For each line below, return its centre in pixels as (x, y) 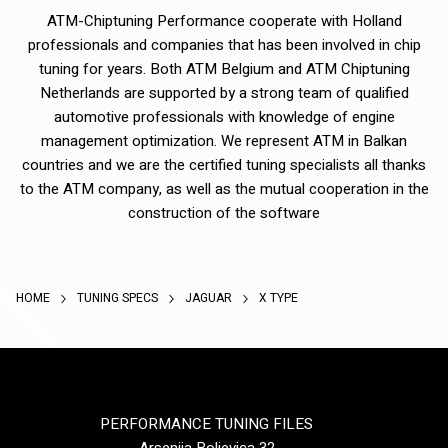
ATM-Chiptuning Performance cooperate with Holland (224, 20)
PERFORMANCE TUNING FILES (206, 423)
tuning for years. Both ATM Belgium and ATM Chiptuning (224, 68)
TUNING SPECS (119, 297)
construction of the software (224, 212)
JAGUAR (210, 297)
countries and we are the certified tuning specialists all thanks (224, 164)
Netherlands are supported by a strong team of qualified (224, 92)
